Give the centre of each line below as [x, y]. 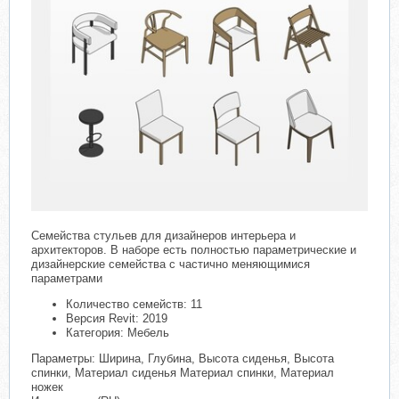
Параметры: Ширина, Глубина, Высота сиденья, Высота [183, 358]
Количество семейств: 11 [134, 304]
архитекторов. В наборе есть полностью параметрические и [194, 250]
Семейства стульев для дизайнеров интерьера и [163, 236]
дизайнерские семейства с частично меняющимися [171, 264]
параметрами [67, 278]
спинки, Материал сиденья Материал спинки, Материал [183, 373]
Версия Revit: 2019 [117, 318]
